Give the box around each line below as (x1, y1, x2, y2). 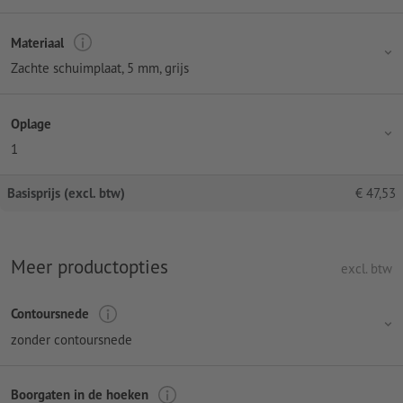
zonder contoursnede (11, 330, 132, 348)
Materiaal (11, 33, 64, 51)
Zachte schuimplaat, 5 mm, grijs (11, 59, 189, 77)
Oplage (11, 114, 51, 132)
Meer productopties (11, 254, 168, 280)
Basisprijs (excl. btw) (7, 184, 125, 202)
